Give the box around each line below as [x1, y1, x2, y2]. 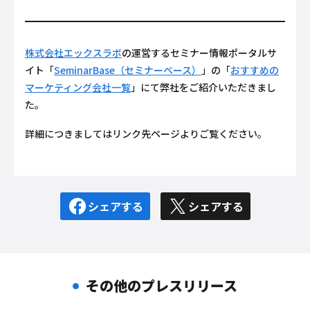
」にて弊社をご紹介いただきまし [131, 80, 276, 94]
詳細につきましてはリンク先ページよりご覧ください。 [25, 126, 267, 140]
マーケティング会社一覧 [25, 80, 131, 94]
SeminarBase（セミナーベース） [54, 62, 201, 77]
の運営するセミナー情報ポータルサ [122, 45, 277, 60]
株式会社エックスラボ [25, 45, 122, 60]
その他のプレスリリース [86, 275, 237, 296]
